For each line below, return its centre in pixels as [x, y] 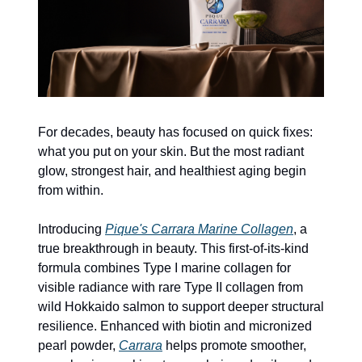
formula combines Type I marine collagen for [164, 268]
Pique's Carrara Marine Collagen [199, 229]
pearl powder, [78, 346]
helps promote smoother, [234, 346]
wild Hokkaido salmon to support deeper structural [181, 307]
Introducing [72, 229]
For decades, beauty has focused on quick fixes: [175, 133]
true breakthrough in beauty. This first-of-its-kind [173, 249]
